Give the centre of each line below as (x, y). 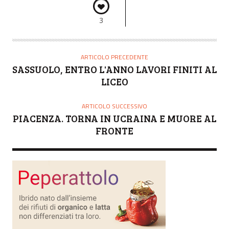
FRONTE (114, 130)
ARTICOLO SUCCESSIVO (114, 106)
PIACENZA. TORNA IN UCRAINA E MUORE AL (114, 118)
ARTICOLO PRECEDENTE (114, 57)
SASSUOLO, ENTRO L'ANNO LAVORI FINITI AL (114, 69)
